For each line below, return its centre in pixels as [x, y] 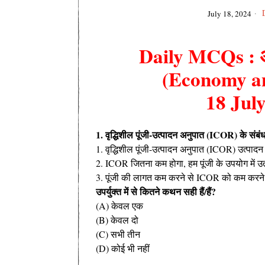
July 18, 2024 [229, 13]
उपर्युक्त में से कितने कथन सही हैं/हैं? [156, 191]
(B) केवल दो [117, 219]
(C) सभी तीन [118, 234]
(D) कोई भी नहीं [123, 248]
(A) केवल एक [119, 205]
